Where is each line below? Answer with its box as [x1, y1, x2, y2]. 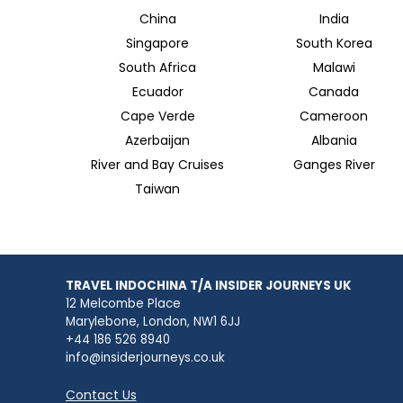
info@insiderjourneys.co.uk [65, 349, 225, 367]
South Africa [119, 58, 196, 77]
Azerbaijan [125, 131, 190, 150]
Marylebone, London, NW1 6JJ [65, 313, 240, 331]
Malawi [312, 58, 355, 77]
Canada [309, 83, 359, 102]
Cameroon [300, 107, 368, 126]
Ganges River [292, 156, 375, 175]
